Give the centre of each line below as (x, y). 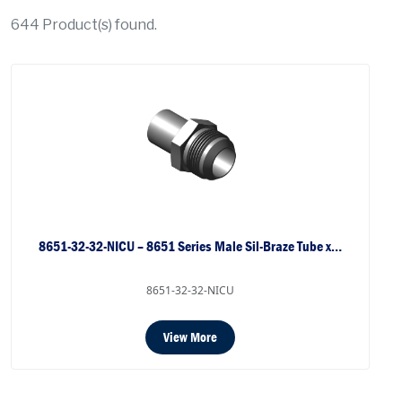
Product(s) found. (98, 24)
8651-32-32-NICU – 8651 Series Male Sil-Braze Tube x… (190, 246)
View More (190, 337)
